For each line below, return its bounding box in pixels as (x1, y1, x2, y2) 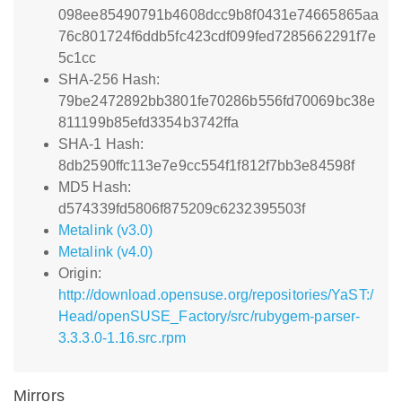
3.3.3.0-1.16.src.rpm (58, 330, 186, 345)
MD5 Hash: (58, 179, 131, 195)
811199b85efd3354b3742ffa (58, 115, 240, 130)
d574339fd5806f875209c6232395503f (58, 201, 306, 216)
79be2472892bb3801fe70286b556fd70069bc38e (58, 93, 376, 109)
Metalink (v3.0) (58, 223, 153, 238)
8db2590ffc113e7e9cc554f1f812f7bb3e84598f (58, 158, 355, 173)
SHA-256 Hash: (58, 72, 161, 87)
